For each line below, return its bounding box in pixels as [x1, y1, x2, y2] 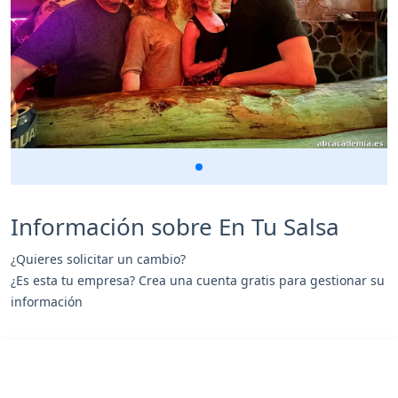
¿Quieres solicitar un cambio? [11, 250, 186, 267]
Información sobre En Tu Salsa [11, 210, 339, 243]
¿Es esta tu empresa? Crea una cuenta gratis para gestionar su [11, 271, 385, 289]
